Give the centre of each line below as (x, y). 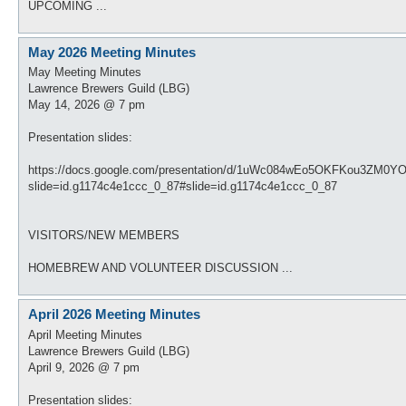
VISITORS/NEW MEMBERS (104, 235)
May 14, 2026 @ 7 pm (87, 105)
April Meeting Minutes (85, 334)
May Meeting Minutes (85, 72)
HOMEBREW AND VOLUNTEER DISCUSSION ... (160, 268)
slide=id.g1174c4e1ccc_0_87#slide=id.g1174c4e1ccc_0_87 (183, 186)
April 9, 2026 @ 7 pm (84, 367)
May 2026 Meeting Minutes (112, 52)
